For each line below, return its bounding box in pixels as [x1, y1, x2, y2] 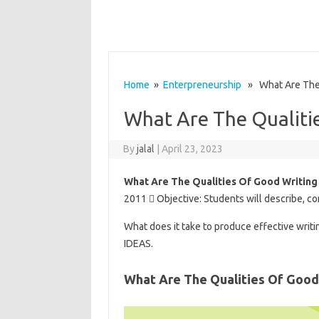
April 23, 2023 [162, 143, 224, 155]
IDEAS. [123, 238, 153, 249]
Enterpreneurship [162, 79, 241, 90]
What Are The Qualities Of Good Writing [123, 176, 318, 187]
